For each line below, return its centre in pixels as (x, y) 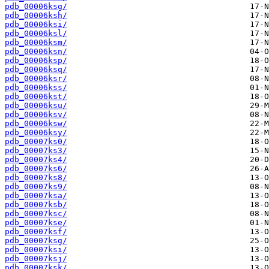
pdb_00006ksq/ (36, 70)
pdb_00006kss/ (36, 88)
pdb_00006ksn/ (36, 52)
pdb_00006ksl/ (36, 34)
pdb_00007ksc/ (36, 214)
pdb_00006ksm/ (36, 43)
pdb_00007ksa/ (36, 196)
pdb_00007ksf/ (36, 232)
